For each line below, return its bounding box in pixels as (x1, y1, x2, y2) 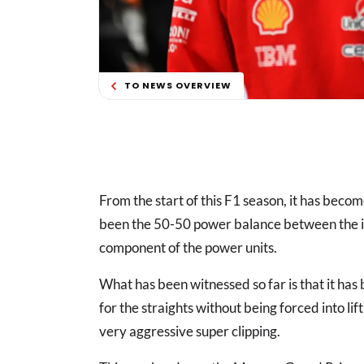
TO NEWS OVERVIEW (124, 79, 232, 93)
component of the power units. (99, 239, 277, 257)
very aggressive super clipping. (99, 323, 280, 340)
